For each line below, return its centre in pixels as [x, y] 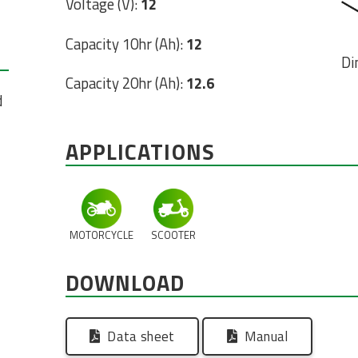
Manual [266, 337]
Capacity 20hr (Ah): [125, 83]
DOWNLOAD [125, 282]
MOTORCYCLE [101, 235]
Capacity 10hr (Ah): [125, 44]
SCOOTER [173, 235]
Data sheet [141, 337]
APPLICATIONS [140, 152]
